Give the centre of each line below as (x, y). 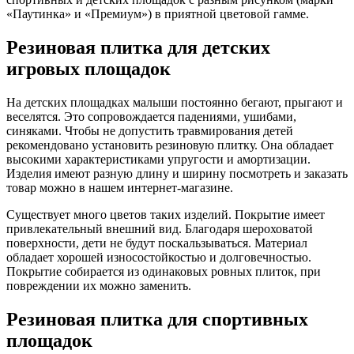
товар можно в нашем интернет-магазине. (120, 187)
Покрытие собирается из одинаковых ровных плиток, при (164, 271)
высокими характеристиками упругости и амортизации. (158, 159)
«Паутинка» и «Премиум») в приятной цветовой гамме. (158, 14)
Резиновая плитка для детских (138, 48)
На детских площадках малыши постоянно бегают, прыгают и (175, 102)
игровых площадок (88, 69)
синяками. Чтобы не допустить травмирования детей (150, 130)
